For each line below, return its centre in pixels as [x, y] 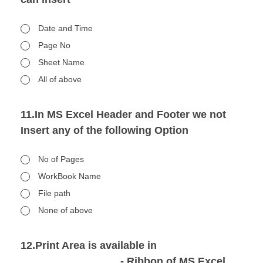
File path [54, 193]
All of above [60, 79]
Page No [54, 45]
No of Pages [61, 159]
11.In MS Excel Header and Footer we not [123, 114]
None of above [65, 210]
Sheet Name [61, 62]
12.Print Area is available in [89, 245]
